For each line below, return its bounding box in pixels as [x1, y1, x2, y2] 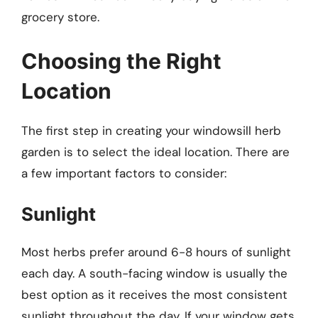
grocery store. [21, 9, 99, 26]
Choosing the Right [21, 48, 221, 74]
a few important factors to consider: [21, 165, 226, 181]
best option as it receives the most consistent [21, 287, 287, 303]
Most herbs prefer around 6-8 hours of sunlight [21, 244, 291, 261]
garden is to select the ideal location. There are [21, 143, 290, 160]
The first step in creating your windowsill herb [21, 122, 281, 138]
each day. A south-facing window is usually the [21, 265, 287, 282]
